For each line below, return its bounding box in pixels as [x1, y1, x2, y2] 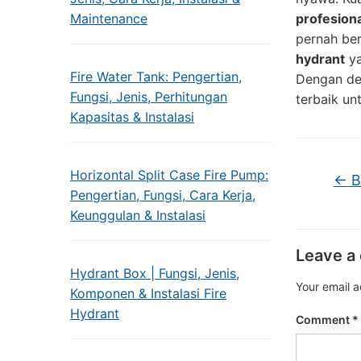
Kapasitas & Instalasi [70, 109, 194, 125]
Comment [296, 313, 352, 326]
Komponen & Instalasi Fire [70, 285, 226, 301]
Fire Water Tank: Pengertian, [70, 68, 242, 85]
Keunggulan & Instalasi [70, 207, 205, 223]
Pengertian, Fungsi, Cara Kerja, [70, 187, 255, 203]
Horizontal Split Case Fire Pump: [70, 167, 268, 183]
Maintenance [70, 10, 147, 27]
